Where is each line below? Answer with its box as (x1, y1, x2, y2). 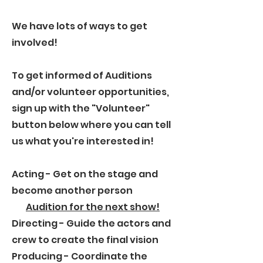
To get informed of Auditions (12, 69, 152, 82)
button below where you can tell (12, 118, 171, 131)
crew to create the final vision (12, 233, 159, 247)
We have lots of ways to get (12, 19, 147, 33)
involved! (12, 36, 58, 49)
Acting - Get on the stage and (12, 167, 158, 181)
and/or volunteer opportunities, (12, 85, 169, 99)
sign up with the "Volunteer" (12, 102, 150, 115)
